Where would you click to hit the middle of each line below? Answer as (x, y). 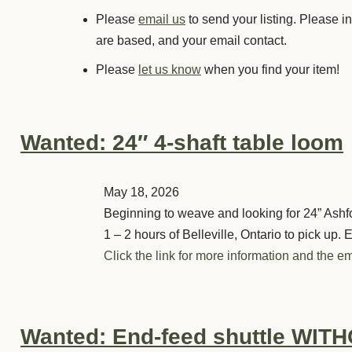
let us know (170, 69)
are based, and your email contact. (191, 40)
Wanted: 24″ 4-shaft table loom (182, 142)
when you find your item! (270, 69)
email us (162, 19)
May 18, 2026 (141, 192)
